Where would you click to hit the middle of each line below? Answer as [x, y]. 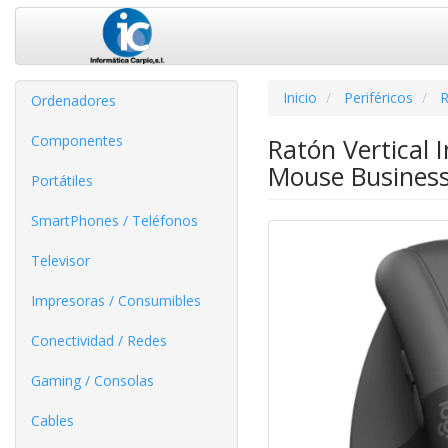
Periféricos [378, 97]
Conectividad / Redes [99, 340]
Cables [52, 420]
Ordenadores [73, 100]
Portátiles [62, 180]
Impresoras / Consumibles [116, 300]
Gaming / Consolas [92, 380]
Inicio [299, 97]
